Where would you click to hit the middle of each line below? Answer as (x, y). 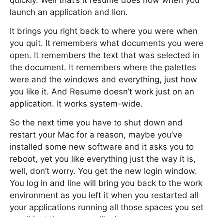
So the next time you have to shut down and (96, 123)
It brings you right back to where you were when (104, 31)
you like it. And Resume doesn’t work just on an (102, 92)
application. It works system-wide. (76, 104)
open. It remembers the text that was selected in (105, 55)
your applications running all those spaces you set (107, 207)
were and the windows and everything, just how (103, 79)
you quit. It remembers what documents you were (107, 43)
